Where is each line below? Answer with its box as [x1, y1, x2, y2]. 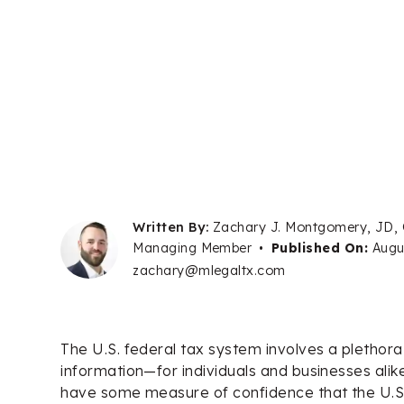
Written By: [133, 219, 209, 236]
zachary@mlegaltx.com [133, 262, 286, 279]
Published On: [271, 239, 372, 256]
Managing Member [133, 239, 252, 256]
